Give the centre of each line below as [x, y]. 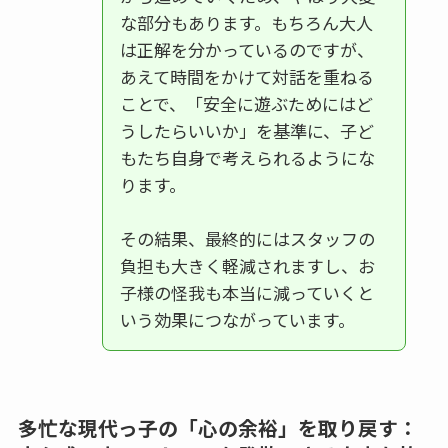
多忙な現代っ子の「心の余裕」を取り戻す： [217, 428]
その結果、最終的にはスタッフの [247, 239]
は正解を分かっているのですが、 [246, 50]
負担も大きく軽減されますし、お [247, 266]
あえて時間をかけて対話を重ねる [246, 77]
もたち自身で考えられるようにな [247, 158]
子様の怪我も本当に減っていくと [246, 293]
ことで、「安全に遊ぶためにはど [246, 104]
